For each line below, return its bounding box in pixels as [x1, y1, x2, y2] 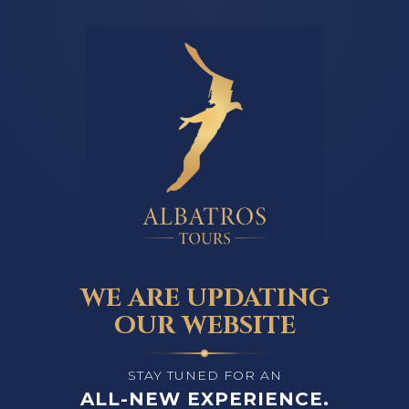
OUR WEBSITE [113, 309, 296, 342]
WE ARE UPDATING [79, 281, 330, 315]
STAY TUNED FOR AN [127, 367, 282, 383]
